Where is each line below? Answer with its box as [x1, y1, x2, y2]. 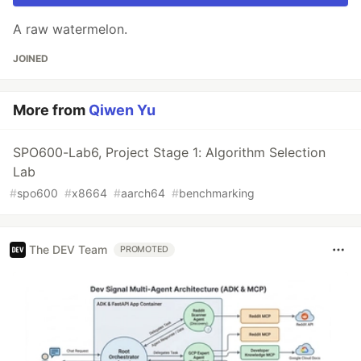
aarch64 [121, 185, 165, 200]
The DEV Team [29, 243, 107, 257]
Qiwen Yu [89, 101, 156, 118]
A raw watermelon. [13, 20, 127, 37]
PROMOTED [120, 243, 169, 255]
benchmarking [179, 185, 255, 200]
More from [13, 101, 89, 118]
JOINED [13, 52, 48, 64]
